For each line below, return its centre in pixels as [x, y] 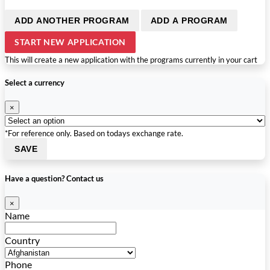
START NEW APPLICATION [70, 42]
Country [22, 240]
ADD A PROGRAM [189, 21]
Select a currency [35, 83]
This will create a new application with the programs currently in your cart [131, 60]
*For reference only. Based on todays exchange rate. [94, 133]
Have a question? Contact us [54, 178]
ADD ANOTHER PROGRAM [72, 21]
